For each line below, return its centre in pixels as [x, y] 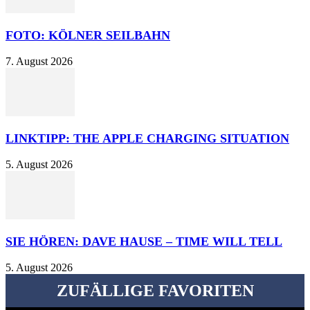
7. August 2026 [39, 62]
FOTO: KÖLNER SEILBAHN [88, 36]
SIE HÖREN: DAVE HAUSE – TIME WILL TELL [144, 242]
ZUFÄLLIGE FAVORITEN [155, 291]
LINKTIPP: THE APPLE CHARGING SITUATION [147, 139]
